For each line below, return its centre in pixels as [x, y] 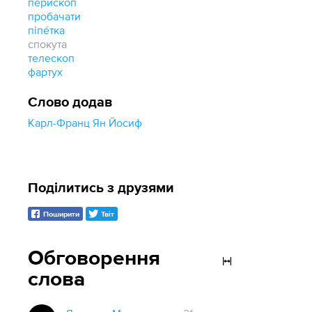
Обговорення [94, 259]
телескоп [52, 58]
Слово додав [70, 102]
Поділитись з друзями [101, 188]
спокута [48, 44]
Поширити [62, 214]
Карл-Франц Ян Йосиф [85, 123]
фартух [46, 72]
